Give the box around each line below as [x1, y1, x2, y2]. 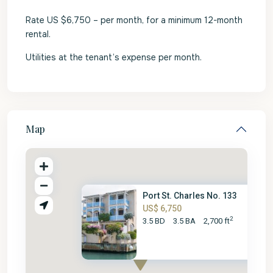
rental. [26, 29, 51, 40]
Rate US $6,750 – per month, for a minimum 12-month [26, 15, 243, 26]
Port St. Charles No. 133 [143, 191, 238, 201]
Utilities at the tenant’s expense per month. [26, 52, 202, 63]
